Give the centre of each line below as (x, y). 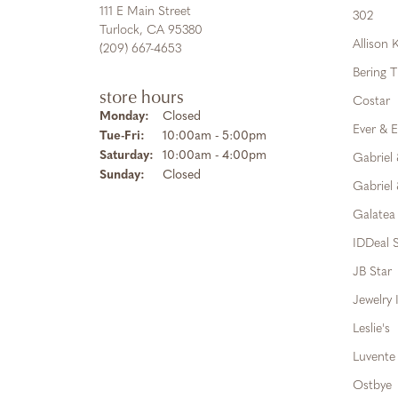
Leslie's (371, 329)
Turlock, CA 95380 (151, 31)
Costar (371, 102)
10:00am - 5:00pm (215, 136)
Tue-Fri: (122, 136)
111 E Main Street (145, 12)
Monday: (124, 117)
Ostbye (372, 386)
